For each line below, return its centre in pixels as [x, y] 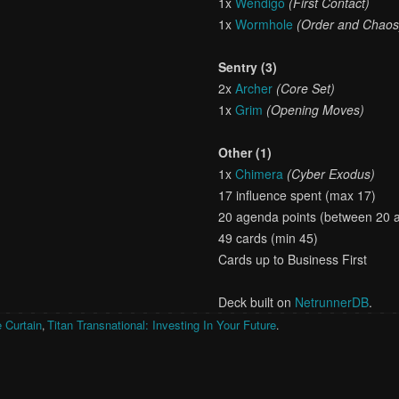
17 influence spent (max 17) [297, 195]
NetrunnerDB [332, 302]
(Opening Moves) [316, 110]
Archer [254, 88]
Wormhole [265, 24]
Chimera [260, 174]
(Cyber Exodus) [331, 174]
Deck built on [257, 302]
